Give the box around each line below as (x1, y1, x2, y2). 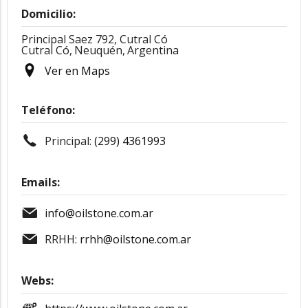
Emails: (21, 175, 60, 190)
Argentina (127, 43, 179, 58)
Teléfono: (21, 102, 75, 118)
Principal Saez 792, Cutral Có (21, 32, 168, 47)
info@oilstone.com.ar (45, 206, 153, 221)
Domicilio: (21, 6, 76, 21)
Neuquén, (74, 43, 125, 58)
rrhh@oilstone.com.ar (80, 232, 191, 247)
